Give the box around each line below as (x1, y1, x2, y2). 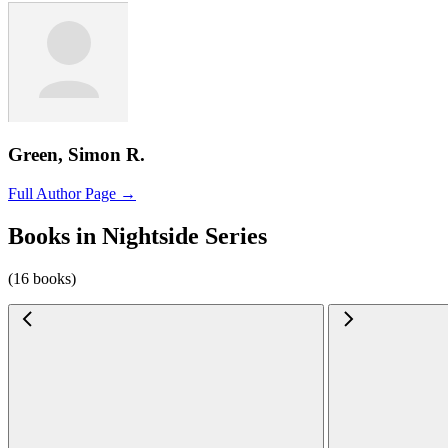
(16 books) (8, 269, 76, 287)
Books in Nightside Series (8, 222, 267, 249)
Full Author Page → (8, 184, 136, 202)
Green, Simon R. (8, 144, 145, 166)
